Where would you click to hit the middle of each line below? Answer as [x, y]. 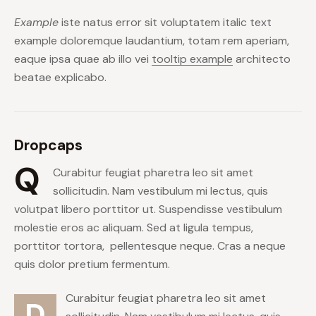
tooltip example [192, 59]
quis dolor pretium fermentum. [92, 265]
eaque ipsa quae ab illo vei [83, 59]
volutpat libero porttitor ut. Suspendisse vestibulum [148, 209]
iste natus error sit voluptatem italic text [165, 23]
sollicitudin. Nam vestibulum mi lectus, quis [160, 191]
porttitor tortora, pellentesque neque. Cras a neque [150, 246]
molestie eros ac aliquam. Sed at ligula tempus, [134, 228]
